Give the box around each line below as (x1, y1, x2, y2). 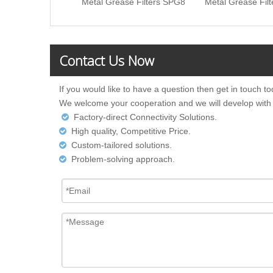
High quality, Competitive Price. (71, 126, 191, 136)
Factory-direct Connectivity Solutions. (74, 112, 217, 122)
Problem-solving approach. (71, 154, 175, 164)
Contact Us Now (59, 51, 154, 69)
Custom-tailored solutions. (71, 140, 172, 150)
